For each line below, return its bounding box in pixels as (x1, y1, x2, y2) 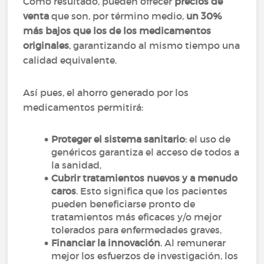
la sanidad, (51, 159, 104, 171)
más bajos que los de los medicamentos (23, 25, 212, 37)
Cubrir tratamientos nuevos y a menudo (51, 172, 238, 184)
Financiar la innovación (51, 237, 161, 249)
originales (23, 39, 70, 51)
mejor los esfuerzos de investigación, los (51, 250, 239, 262)
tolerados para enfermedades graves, (51, 224, 225, 236)
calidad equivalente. (23, 54, 120, 66)
